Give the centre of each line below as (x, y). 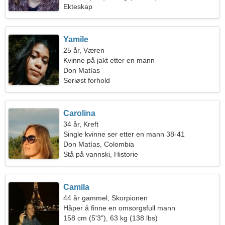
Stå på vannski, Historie (101, 154)
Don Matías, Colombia (99, 144)
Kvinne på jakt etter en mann (109, 60)
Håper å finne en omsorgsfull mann (120, 208)
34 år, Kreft (81, 124)
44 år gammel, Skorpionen (106, 198)
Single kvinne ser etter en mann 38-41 (124, 134)
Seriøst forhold (87, 80)
